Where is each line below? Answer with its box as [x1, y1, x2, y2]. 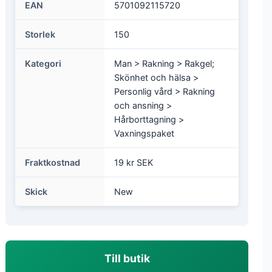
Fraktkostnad [25, 157, 80, 168]
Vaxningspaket [114, 128, 174, 138]
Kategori [25, 58, 61, 69]
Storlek [25, 29, 55, 39]
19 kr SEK [114, 157, 153, 168]
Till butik [104, 252, 150, 265]
